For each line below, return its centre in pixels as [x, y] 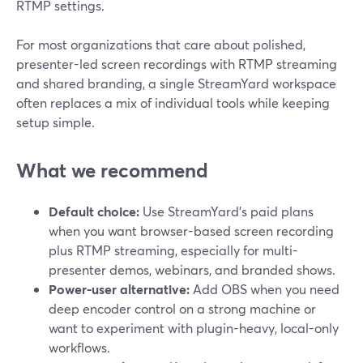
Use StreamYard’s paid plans [226, 211]
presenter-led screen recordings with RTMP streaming [177, 64]
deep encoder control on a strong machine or [182, 308]
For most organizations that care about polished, [161, 44]
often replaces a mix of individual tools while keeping [173, 102]
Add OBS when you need [265, 289]
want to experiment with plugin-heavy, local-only [194, 328]
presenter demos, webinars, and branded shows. [192, 269]
